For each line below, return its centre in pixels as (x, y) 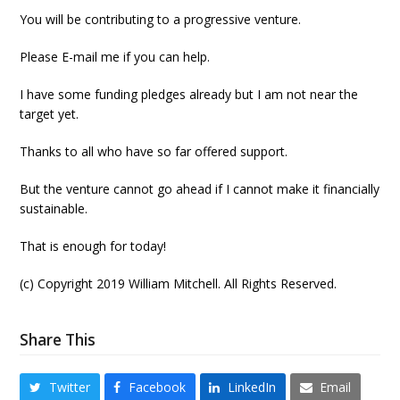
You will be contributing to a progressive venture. (161, 19)
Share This (58, 340)
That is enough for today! (93, 246)
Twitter (69, 387)
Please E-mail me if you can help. (115, 57)
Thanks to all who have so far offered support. (154, 151)
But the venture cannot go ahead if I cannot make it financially (200, 189)
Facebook (157, 387)
